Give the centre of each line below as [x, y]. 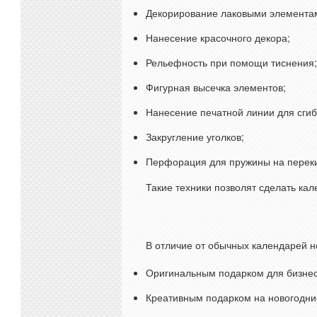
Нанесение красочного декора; [218, 38]
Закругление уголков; [195, 137]
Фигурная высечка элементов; [216, 87]
